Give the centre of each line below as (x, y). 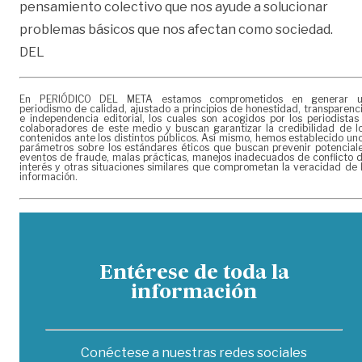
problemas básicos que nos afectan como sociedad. (176, 29)
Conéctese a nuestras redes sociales (194, 352)
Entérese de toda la (194, 274)
